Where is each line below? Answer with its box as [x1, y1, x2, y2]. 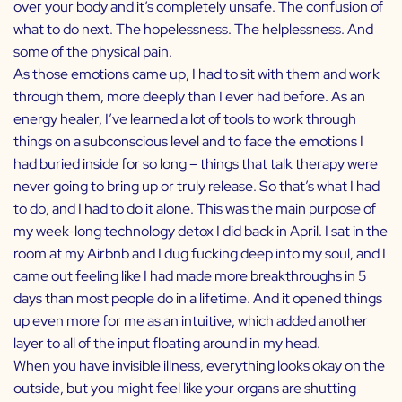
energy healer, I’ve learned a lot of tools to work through [13, 109, 356, 129]
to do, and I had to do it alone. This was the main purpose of [13, 199, 376, 219]
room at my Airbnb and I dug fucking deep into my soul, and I [13, 244, 386, 264]
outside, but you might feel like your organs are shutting [13, 379, 356, 398]
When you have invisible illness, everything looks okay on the [13, 356, 385, 376]
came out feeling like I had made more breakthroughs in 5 [13, 267, 367, 286]
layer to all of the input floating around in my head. [13, 334, 320, 354]
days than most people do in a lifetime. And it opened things [13, 289, 382, 309]
